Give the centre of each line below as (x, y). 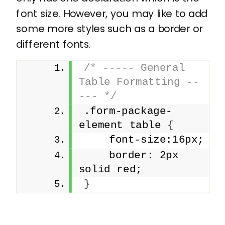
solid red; (110, 170)
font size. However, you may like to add (112, 13)
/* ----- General (134, 69)
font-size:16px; (144, 140)
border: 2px (131, 155)
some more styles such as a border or (109, 29)
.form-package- (128, 111)
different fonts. (53, 44)
